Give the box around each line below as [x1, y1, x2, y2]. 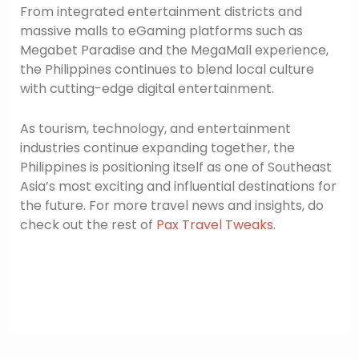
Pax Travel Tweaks [155, 215, 273, 234]
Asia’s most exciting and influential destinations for [19, 176, 337, 196]
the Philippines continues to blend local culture [19, 60, 314, 79]
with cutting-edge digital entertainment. [19, 79, 274, 99]
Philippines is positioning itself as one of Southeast [19, 157, 332, 176]
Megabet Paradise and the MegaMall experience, [19, 41, 329, 60]
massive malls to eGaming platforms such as [19, 22, 303, 41]
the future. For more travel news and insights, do [19, 196, 324, 215]
